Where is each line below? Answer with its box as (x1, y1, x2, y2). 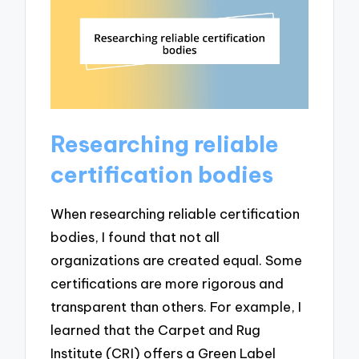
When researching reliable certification (50, 205, 301, 223)
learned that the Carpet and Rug (50, 321, 261, 339)
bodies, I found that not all (50, 228, 220, 246)
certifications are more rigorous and (50, 275, 284, 292)
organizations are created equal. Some (50, 252, 303, 269)
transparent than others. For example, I (50, 298, 302, 316)
